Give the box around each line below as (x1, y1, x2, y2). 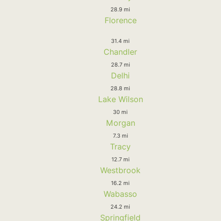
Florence (104, 15, 137, 25)
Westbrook (100, 165, 141, 175)
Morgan (106, 117, 135, 128)
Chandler (104, 46, 137, 57)
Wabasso (104, 188, 137, 199)
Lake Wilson (98, 94, 143, 104)
